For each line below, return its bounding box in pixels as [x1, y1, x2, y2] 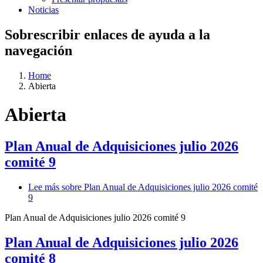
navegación [5, 42, 72, 58]
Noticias [28, 5, 59, 15]
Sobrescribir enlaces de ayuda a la [5, 26, 210, 42]
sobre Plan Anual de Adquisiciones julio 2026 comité [59, 181, 258, 192]
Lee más [28, 181, 59, 192]
